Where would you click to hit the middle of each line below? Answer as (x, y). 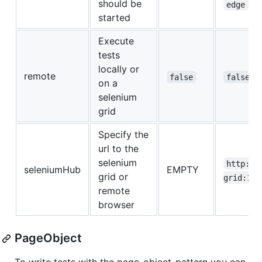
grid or (113, 177)
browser (116, 205)
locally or (119, 69)
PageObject (48, 238)
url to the (118, 149)
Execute (116, 41)
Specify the (123, 135)
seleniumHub (52, 170)
